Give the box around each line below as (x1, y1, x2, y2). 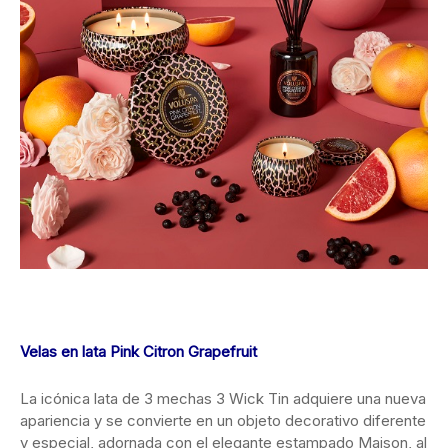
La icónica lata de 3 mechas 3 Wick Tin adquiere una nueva (20, 388, 426, 408)
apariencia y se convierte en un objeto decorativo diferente (20, 410, 426, 430)
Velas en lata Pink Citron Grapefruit (20, 341, 257, 361)
